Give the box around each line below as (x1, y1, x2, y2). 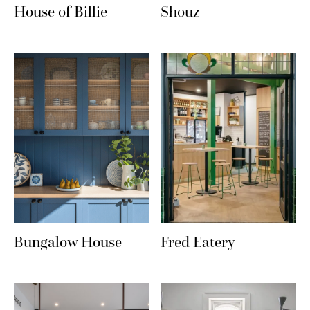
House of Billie (14, 2, 107, 21)
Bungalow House (14, 233, 122, 252)
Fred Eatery (161, 233, 235, 252)
